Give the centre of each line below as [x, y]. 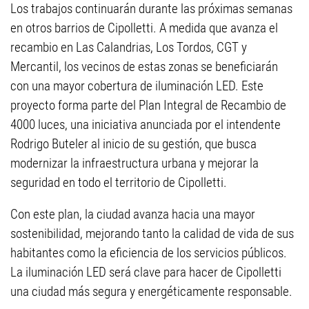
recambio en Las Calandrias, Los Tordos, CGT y [129, 48]
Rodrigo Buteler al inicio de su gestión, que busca [133, 144]
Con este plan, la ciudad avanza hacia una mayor [133, 215]
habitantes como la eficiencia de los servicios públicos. [149, 253]
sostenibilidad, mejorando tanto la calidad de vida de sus [152, 234]
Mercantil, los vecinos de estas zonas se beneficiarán [144, 67]
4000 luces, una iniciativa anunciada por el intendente [146, 125]
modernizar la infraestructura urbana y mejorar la [134, 163]
